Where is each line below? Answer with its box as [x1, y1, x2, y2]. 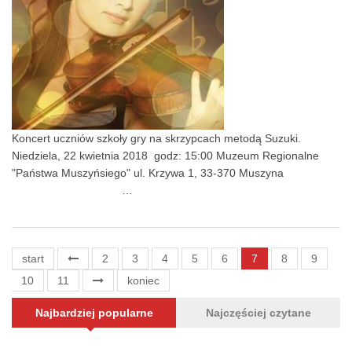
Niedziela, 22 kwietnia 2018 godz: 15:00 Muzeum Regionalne [12, 148, 319, 162]
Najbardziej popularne [35, 306, 153, 319]
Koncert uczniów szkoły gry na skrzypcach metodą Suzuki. [12, 131, 301, 145]
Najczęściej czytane [205, 306, 311, 319]
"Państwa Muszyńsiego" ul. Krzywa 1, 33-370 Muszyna [12, 166, 340, 179]
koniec [127, 273, 159, 287]
